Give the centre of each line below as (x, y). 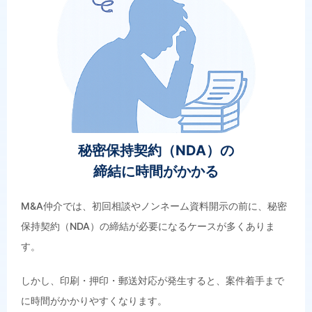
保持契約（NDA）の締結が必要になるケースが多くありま (148, 226)
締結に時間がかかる (156, 171)
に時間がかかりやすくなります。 (94, 300)
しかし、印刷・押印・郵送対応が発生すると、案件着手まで (153, 280)
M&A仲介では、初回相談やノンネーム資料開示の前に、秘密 (154, 205)
